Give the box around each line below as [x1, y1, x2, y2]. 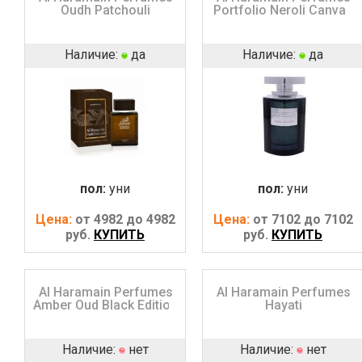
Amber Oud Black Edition [33, 297, 179, 313]
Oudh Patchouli [61, 2, 151, 18]
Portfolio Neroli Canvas [213, 2, 354, 18]
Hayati [264, 297, 302, 313]
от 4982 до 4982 [74, 211, 175, 227]
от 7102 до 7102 [252, 211, 353, 227]
